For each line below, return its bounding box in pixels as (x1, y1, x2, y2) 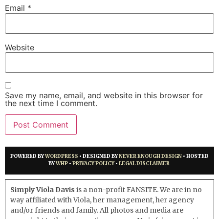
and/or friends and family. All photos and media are (10, 205, 183, 215)
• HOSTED (182, 153, 209, 160)
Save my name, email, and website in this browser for (5, 90, 203, 101)
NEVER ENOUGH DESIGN (119, 153, 182, 160)
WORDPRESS (45, 153, 78, 160)
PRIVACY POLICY (72, 160, 114, 167)
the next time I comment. (5, 98, 97, 109)
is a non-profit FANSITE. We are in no (75, 185, 202, 194)
